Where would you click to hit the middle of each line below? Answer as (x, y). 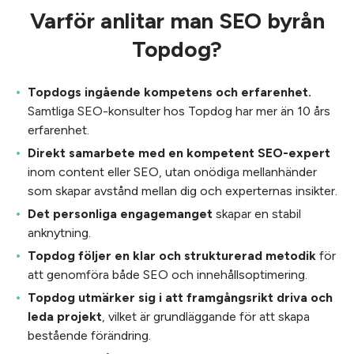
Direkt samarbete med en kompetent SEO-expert (179, 153)
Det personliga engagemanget (120, 214)
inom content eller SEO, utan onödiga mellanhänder (172, 172)
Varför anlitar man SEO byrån (177, 21)
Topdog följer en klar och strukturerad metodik (172, 256)
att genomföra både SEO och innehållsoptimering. (168, 275)
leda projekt (65, 316)
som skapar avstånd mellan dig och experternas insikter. (183, 191)
